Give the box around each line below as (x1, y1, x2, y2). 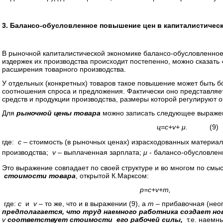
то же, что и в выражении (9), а (43, 200, 148, 208)
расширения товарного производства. (2, 65, 126, 73)
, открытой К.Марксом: (76, 172, 149, 180)
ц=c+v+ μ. (154, 123, 188, 131)
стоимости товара (2, 172, 76, 180)
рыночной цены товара (16, 109, 103, 117)
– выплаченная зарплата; (58, 148, 143, 156)
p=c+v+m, (115, 186, 171, 194)
